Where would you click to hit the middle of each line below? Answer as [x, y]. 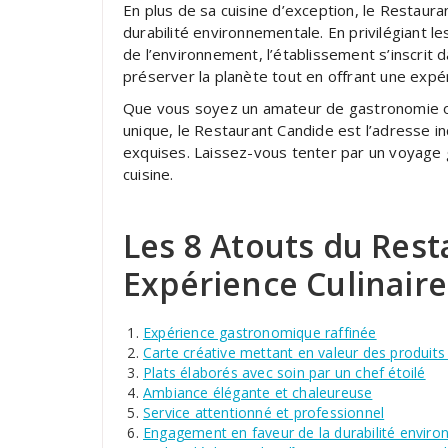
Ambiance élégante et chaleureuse [258, 392]
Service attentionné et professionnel [264, 412]
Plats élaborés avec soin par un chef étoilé [284, 372]
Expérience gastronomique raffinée [260, 332]
